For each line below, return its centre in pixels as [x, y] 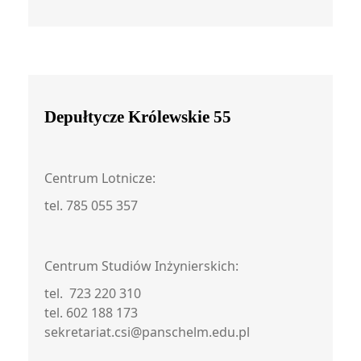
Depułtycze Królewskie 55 [138, 117]
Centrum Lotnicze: [100, 178]
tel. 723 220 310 [93, 293]
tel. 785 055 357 [91, 205]
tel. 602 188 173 [91, 313]
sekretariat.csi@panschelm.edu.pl [147, 332]
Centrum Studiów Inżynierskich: [141, 266]
